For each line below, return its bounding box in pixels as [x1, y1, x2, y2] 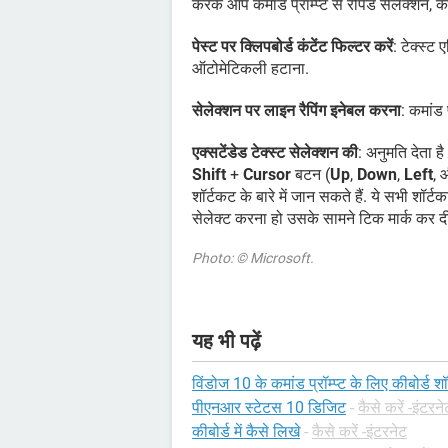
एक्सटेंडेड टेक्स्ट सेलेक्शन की [192, 143, 358, 163]
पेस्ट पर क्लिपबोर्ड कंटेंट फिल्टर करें [192, 37, 393, 57]
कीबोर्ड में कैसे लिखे [192, 422, 300, 442]
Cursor [243, 165, 291, 185]
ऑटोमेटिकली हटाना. [192, 59, 309, 79]
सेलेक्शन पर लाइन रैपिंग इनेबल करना [192, 101, 401, 121]
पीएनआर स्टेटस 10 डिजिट [192, 398, 346, 418]
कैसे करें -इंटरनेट [312, 422, 407, 442]
